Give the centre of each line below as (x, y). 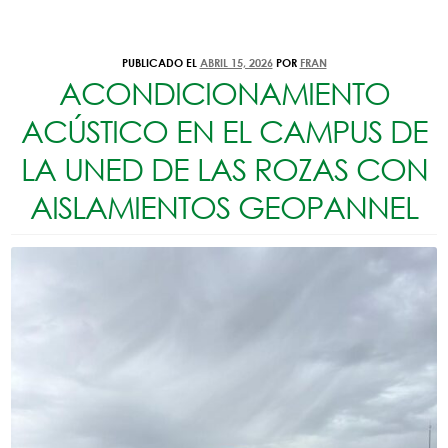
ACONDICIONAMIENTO (224, 93)
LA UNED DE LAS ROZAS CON (224, 169)
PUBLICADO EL (160, 63)
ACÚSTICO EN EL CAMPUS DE (224, 131)
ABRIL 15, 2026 (236, 63)
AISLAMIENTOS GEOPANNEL (224, 207)
